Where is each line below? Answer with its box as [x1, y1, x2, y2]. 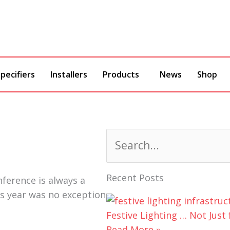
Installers [50, 69, 87, 80]
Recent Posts [106, 171, 164, 184]
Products [103, 69, 139, 80]
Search [106, 129, 136, 142]
